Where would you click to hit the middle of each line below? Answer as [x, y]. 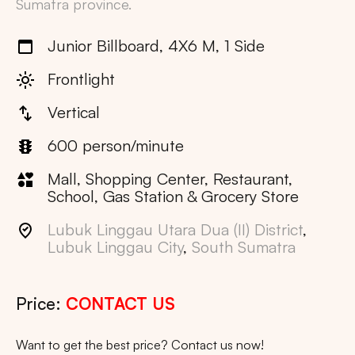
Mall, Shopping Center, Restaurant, [170, 179]
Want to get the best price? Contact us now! [140, 345]
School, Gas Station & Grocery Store [173, 197]
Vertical [74, 113]
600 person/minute [116, 146]
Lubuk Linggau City [115, 247]
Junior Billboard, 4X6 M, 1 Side [156, 46]
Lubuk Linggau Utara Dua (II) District [175, 230]
